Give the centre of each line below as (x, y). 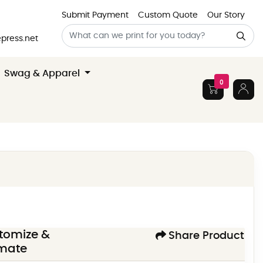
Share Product (206, 236)
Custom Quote (168, 15)
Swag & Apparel (43, 73)
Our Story (226, 15)
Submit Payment (95, 15)
